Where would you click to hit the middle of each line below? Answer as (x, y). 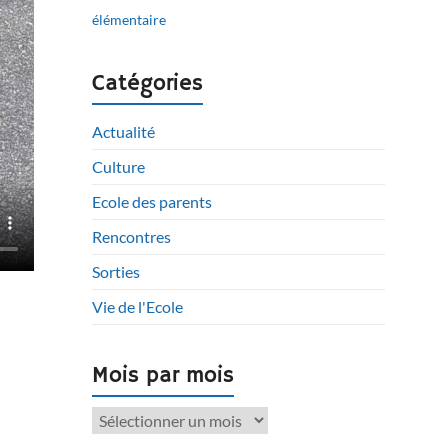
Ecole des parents (152, 201)
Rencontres (132, 236)
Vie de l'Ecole (138, 306)
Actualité (124, 131)
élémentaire (129, 19)
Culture (119, 166)
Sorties (116, 271)
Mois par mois (163, 376)
